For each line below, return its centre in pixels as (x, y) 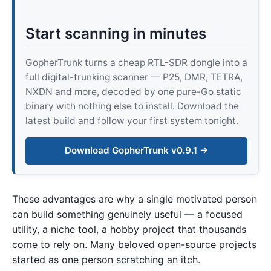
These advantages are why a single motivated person (135, 199)
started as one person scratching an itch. (106, 259)
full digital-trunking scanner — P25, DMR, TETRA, (134, 77)
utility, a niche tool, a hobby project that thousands (129, 229)
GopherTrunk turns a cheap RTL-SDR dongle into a (136, 63)
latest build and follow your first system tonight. (132, 121)
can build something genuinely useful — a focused (127, 214)
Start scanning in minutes (116, 34)
